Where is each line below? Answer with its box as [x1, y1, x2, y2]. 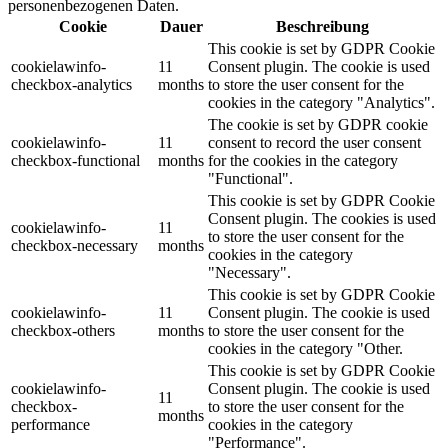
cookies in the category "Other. [208, 340, 403, 358]
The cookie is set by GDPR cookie [208, 116, 428, 134]
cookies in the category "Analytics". [208, 94, 435, 112]
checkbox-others [11, 322, 115, 340]
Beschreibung [276, 18, 369, 36]
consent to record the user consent [208, 134, 421, 152]
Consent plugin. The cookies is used [208, 210, 436, 228]
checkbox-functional [11, 152, 140, 170]
